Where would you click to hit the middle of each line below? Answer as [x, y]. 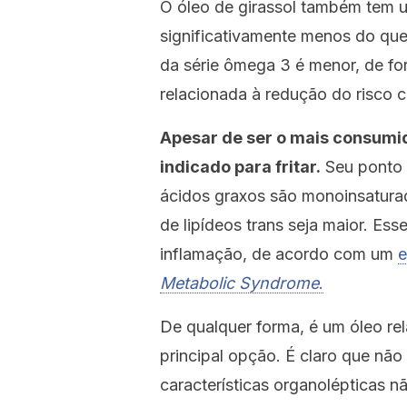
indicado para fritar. [240, 167]
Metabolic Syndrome [239, 283]
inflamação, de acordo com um [279, 254]
